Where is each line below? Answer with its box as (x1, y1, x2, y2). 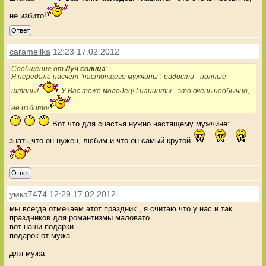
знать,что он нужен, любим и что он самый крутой (9, 135, 191, 145)
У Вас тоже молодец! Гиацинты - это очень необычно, (59, 86, 250, 94)
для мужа (9, 248, 45, 258)
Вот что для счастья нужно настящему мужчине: (50, 119, 230, 128)
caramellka (9, 46, 51, 56)
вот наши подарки (9, 221, 74, 231)
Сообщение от (11, 64, 66, 72)
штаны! (11, 86, 39, 94)
